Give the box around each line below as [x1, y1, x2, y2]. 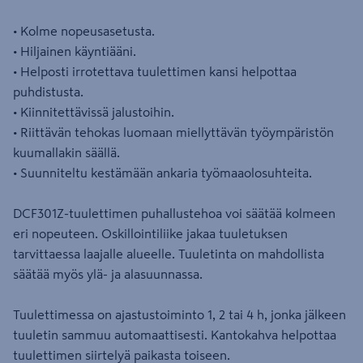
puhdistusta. [13, 85, 83, 98]
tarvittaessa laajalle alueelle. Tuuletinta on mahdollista [13, 247, 324, 260]
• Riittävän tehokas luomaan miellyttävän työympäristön [13, 126, 334, 139]
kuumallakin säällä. [13, 146, 120, 159]
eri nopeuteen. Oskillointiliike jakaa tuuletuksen [13, 227, 288, 240]
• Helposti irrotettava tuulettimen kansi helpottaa [13, 65, 297, 78]
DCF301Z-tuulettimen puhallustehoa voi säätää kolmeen [13, 207, 335, 220]
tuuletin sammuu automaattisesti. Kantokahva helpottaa [13, 328, 336, 341]
